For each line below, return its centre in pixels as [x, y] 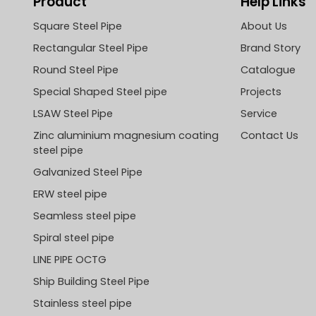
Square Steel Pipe [77, 26]
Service [259, 114]
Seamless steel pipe [84, 216]
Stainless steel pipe [82, 304]
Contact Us [269, 136]
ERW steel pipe [70, 194]
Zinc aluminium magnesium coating [126, 136]
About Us [263, 26]
